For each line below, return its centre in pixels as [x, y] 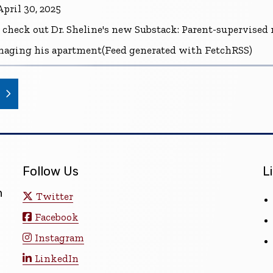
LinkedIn [57, 259]
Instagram [60, 238]
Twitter [55, 197]
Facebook [57, 217]
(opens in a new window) [77, 89]
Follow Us [51, 171]
